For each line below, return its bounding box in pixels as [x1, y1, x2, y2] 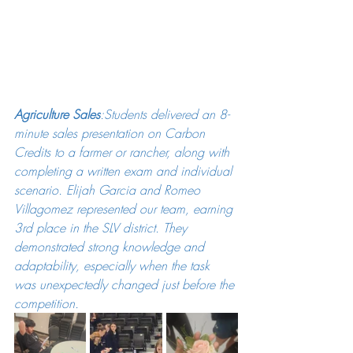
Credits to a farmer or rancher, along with [14, 143, 233, 161]
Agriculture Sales [14, 105, 100, 123]
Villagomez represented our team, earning [14, 199, 236, 217]
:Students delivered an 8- [100, 105, 229, 123]
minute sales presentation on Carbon [14, 124, 209, 142]
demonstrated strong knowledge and [14, 237, 208, 255]
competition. [14, 294, 79, 312]
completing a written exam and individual [14, 162, 236, 180]
